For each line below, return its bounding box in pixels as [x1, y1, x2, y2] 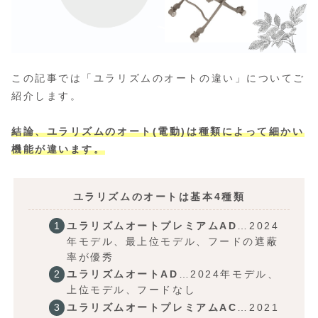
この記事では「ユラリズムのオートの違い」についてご [11, 72, 305, 84]
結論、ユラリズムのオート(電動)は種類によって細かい [11, 125, 305, 137]
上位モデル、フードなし [66, 284, 197, 296]
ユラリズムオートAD [66, 268, 179, 280]
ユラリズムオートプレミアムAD [66, 219, 238, 231]
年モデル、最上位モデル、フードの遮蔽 [66, 235, 279, 247]
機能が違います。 [11, 143, 106, 155]
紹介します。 [11, 89, 82, 102]
